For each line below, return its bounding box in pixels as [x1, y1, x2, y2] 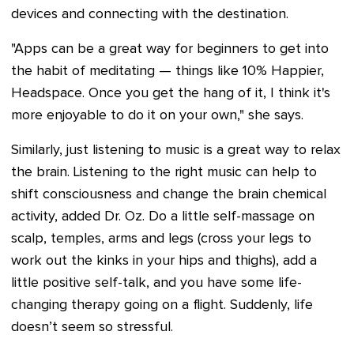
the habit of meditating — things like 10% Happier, [11, 64, 324, 79]
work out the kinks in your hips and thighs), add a [11, 254, 317, 269]
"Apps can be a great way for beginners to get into [11, 42, 329, 57]
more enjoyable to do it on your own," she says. [11, 108, 303, 123]
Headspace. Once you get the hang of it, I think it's [11, 86, 330, 101]
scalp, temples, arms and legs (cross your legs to [11, 232, 311, 247]
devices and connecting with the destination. [11, 7, 288, 22]
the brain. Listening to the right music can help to [11, 165, 317, 180]
